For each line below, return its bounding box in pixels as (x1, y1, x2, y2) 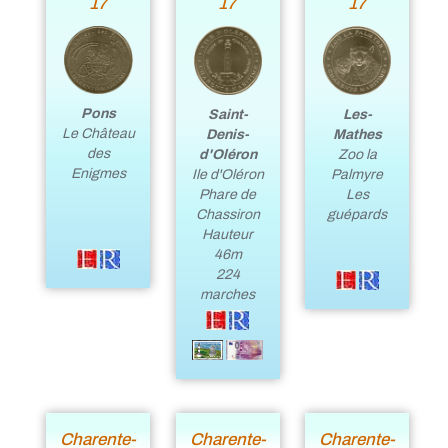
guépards (327, 206, 388, 222)
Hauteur (202, 226, 254, 242)
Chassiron (195, 206, 260, 222)
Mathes (332, 126, 382, 142)
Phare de (199, 186, 257, 202)
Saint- (207, 106, 248, 122)
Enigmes (70, 166, 126, 182)
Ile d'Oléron (191, 166, 264, 182)
